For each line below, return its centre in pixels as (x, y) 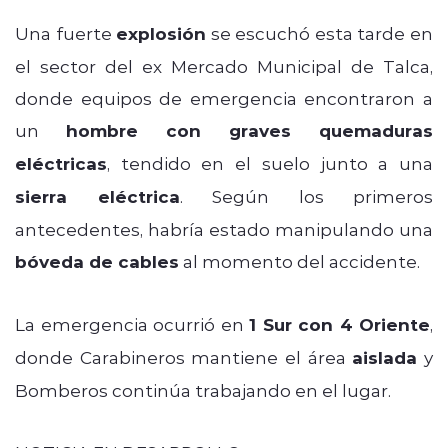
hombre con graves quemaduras (249, 130)
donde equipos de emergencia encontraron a (224, 97)
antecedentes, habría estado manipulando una (224, 228)
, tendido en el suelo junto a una (270, 162)
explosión (161, 33)
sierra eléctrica (97, 196)
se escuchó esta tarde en (320, 32)
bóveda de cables (97, 261)
